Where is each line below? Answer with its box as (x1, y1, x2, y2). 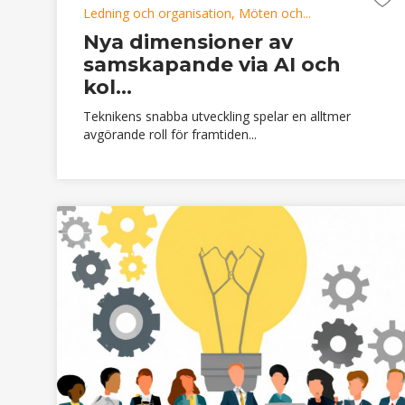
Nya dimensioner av (83, 29, 293, 54)
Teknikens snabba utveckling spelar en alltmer (83, 107, 351, 125)
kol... (83, 74, 132, 99)
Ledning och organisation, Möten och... (83, 4, 311, 22)
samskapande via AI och (83, 52, 341, 77)
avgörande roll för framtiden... (83, 125, 257, 143)
